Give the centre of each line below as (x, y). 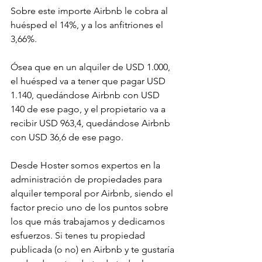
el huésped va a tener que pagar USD (89, 81)
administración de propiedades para (87, 180)
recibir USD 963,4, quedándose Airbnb (92, 123)
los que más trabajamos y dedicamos (89, 222)
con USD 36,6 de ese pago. (67, 137)
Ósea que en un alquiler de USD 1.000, (92, 67)
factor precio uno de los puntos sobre (91, 208)
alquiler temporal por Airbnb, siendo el (93, 194)
